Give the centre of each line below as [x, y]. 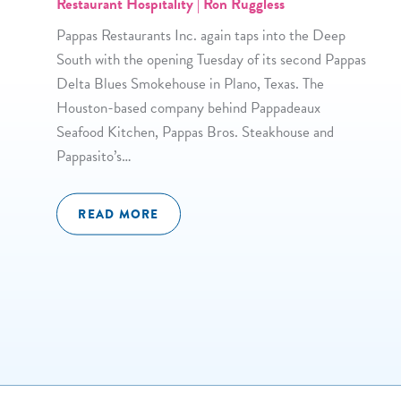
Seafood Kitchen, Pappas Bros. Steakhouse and [195, 132]
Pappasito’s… [94, 157]
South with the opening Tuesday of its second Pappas [211, 60]
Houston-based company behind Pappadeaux [188, 108]
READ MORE [119, 214]
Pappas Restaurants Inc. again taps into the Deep [200, 36]
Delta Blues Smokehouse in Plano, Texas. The [190, 84]
